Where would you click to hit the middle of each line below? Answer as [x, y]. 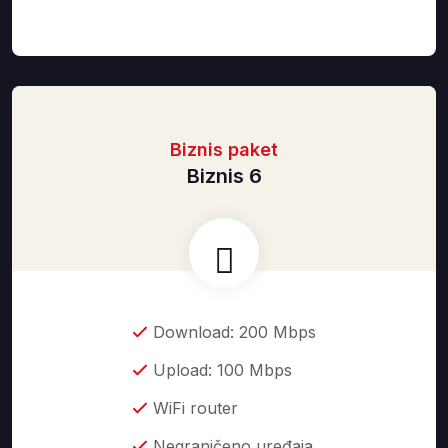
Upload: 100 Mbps [222, 370]
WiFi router [195, 408]
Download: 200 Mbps [234, 332]
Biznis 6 [224, 176]
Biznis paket [224, 149]
